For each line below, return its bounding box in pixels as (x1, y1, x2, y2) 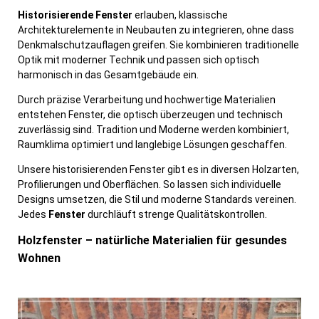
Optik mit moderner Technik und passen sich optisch (18, 54, 259, 66)
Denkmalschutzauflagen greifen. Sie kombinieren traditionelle (18, 39, 299, 51)
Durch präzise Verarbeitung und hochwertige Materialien (18, 94, 276, 106)
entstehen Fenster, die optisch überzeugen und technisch (18, 109, 283, 121)
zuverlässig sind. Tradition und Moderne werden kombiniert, (18, 124, 289, 136)
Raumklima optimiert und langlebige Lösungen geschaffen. (18, 139, 287, 151)
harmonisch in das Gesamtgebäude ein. (18, 69, 199, 81)
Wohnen (18, 251, 61, 266)
